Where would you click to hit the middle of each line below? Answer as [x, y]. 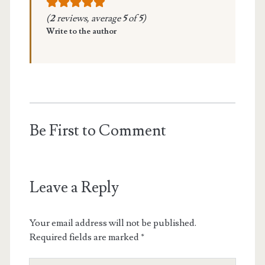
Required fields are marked [85, 237]
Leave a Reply [74, 187]
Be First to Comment [98, 130]
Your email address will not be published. [113, 223]
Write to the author [81, 31]
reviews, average [88, 18]
